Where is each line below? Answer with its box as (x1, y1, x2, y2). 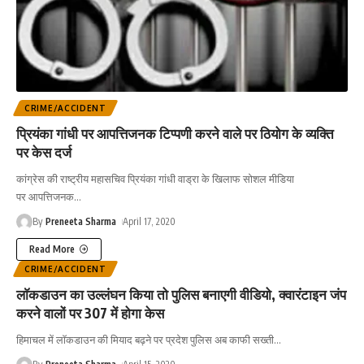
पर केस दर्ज (16, 143, 71, 162)
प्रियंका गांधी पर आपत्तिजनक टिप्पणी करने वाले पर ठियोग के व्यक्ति (16, 124, 334, 143)
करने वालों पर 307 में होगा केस (16, 304, 164, 323)
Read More (29, 243, 75, 256)
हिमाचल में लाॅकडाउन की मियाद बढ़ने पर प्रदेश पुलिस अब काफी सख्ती (16, 333, 274, 347)
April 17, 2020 (123, 215, 176, 228)
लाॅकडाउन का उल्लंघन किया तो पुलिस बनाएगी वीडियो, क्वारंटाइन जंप (16, 285, 346, 304)
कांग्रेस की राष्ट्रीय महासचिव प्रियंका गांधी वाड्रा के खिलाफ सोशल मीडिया (16, 172, 294, 186)
